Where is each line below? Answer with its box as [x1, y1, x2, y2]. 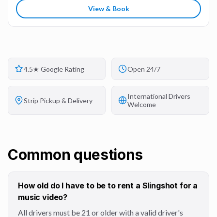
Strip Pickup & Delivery [24, 96, 93, 105]
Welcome [127, 100, 156, 108]
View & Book [88, 4, 129, 13]
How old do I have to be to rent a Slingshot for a [18, 181, 198, 190]
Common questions [8, 146, 143, 163]
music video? [18, 192, 68, 202]
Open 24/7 [127, 64, 160, 73]
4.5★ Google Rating [24, 64, 84, 73]
